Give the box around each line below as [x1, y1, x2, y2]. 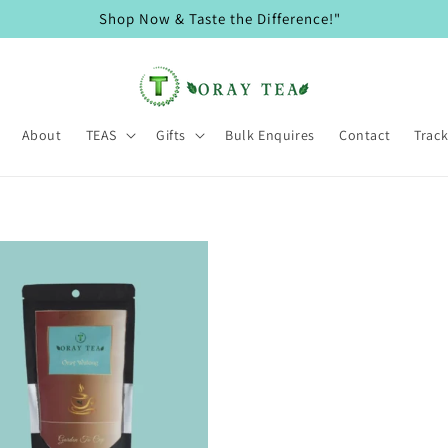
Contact [338, 126, 391, 144]
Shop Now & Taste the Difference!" [99, 9, 341, 28]
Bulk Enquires [225, 126, 315, 144]
